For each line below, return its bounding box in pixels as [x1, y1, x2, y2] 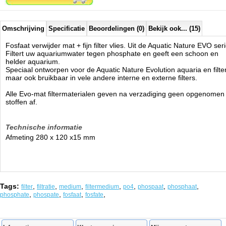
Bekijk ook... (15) [148, 25, 200, 32]
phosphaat [167, 183, 197, 190]
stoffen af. [6, 98, 37, 106]
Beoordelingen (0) [89, 25, 144, 32]
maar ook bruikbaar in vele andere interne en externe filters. [6, 74, 197, 82]
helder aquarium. [6, 58, 60, 66]
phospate [33, 191, 59, 198]
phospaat [138, 183, 163, 190]
